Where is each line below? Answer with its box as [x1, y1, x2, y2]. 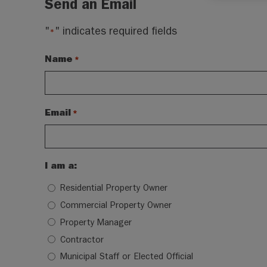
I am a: [45, 160, 77, 172]
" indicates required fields [55, 25, 178, 38]
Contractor [60, 234, 104, 245]
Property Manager [60, 216, 132, 228]
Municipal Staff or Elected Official [60, 251, 194, 262]
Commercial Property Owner [60, 200, 172, 210]
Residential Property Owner [60, 182, 168, 194]
